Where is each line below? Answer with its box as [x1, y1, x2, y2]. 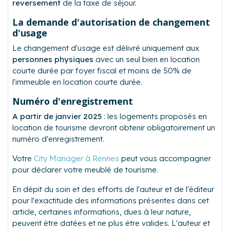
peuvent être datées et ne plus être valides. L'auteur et [12, 218, 210, 228]
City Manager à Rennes [34, 154, 119, 164]
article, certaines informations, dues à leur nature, [12, 207, 191, 217]
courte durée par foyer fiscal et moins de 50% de [12, 66, 191, 76]
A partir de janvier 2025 [12, 111, 102, 122]
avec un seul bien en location [93, 54, 200, 65]
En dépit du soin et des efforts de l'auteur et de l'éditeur [12, 184, 214, 195]
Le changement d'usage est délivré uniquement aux [12, 43, 199, 53]
